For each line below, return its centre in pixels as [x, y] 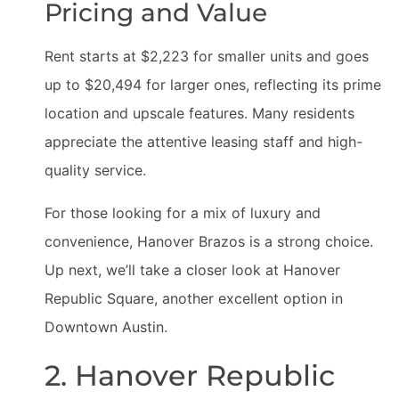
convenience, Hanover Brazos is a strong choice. [209, 241]
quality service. [95, 170]
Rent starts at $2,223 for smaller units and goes [207, 56]
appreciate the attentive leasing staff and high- [204, 142]
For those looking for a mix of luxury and [183, 213]
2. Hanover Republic [190, 375]
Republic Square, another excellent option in [194, 298]
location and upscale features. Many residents [199, 113]
